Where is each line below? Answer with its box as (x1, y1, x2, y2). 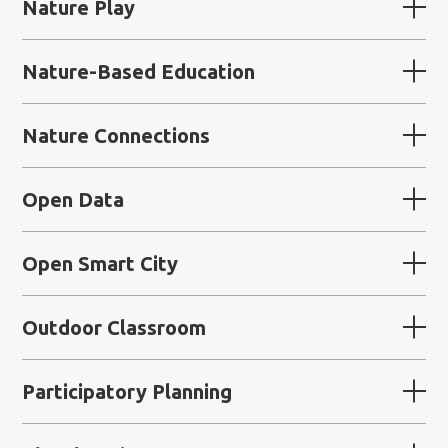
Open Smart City (22, 251, 179, 275)
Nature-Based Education (22, 59, 256, 83)
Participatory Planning (22, 379, 233, 403)
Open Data (22, 187, 125, 211)
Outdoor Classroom (22, 315, 207, 339)
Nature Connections (22, 123, 211, 147)
